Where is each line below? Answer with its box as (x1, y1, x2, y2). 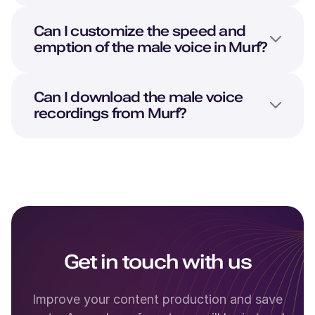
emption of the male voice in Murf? (34, 38, 268, 56)
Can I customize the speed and (34, 22, 246, 39)
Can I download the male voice (34, 88, 243, 105)
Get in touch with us (63, 250, 252, 274)
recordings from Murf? (34, 104, 187, 122)
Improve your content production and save (32, 291, 283, 307)
